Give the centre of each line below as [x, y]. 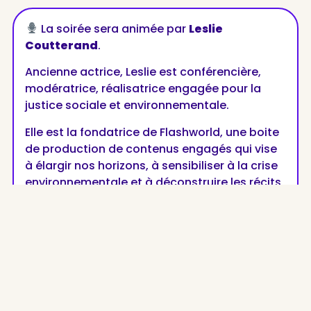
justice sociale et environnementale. [127, 106]
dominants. [58, 199]
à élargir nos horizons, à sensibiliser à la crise [152, 165]
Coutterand [62, 45]
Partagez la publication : [81, 253]
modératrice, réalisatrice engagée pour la [143, 89]
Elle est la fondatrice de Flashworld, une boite [152, 132]
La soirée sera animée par [113, 28]
